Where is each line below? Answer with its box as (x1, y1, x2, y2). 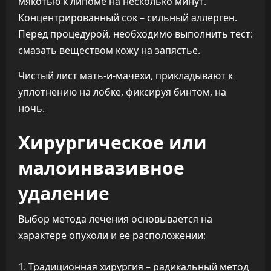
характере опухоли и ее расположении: (18, 229, 206, 242)
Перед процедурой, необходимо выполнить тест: (18, 27, 253, 41)
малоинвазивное (18, 153, 184, 180)
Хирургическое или (18, 128, 207, 155)
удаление (18, 178, 109, 206)
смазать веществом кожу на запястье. (18, 44, 200, 57)
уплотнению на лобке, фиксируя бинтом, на (18, 85, 226, 99)
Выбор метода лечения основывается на (18, 212, 212, 226)
